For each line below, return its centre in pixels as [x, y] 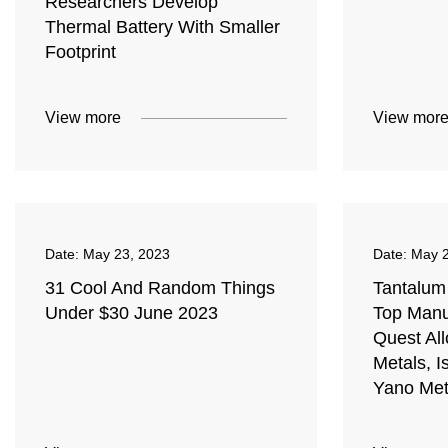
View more [83, 118]
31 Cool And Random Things [160, 288]
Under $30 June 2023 [131, 313]
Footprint [80, 52]
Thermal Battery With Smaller [162, 27]
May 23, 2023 [126, 254]
